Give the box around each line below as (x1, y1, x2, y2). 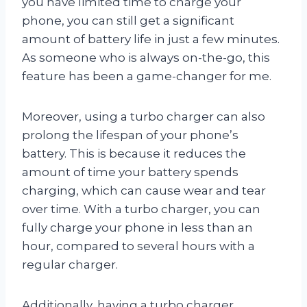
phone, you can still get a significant (22, 13, 234, 27)
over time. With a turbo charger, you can (22, 201, 260, 216)
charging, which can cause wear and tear (22, 183, 266, 197)
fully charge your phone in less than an (22, 220, 253, 234)
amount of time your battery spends (22, 164, 238, 179)
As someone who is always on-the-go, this (22, 50, 270, 64)
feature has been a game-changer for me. (22, 69, 271, 83)
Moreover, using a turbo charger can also (22, 109, 265, 123)
